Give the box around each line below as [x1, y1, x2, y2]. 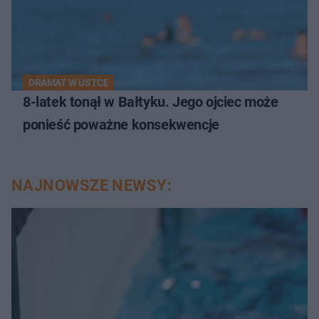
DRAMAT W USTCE [28, 76, 109, 88]
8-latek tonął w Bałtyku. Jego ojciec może [23, 93, 278, 110]
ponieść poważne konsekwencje [23, 115, 219, 133]
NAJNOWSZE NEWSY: [11, 176, 172, 194]
